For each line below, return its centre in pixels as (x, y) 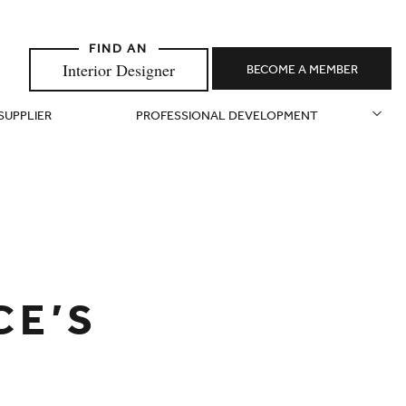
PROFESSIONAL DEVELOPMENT (227, 117)
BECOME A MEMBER (302, 71)
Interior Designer (118, 69)
